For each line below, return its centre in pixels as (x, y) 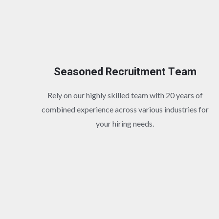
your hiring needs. (125, 123)
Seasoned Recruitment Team (125, 72)
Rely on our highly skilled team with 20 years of (125, 95)
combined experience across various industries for (125, 109)
